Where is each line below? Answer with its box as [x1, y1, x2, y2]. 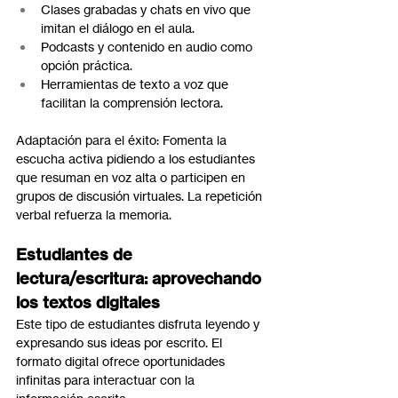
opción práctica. [41, 58, 132, 74]
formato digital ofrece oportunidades [16, 354, 228, 370]
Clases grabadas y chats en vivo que [41, 2, 254, 18]
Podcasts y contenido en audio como [41, 39, 256, 55]
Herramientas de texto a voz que [41, 76, 232, 92]
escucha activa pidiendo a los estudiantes [16, 151, 259, 167]
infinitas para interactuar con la [16, 372, 198, 388]
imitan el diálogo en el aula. [41, 20, 195, 36]
